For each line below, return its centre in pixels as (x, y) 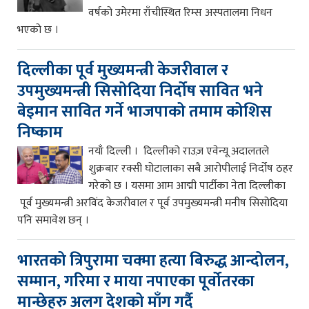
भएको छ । (38, 30)
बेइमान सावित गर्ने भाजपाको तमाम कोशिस (144, 111)
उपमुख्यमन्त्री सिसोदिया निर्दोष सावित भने (140, 91)
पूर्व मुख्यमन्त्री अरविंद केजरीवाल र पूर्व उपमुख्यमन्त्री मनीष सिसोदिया (152, 203)
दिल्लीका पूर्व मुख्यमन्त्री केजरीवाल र (123, 70)
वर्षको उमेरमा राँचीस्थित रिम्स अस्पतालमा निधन (180, 12)
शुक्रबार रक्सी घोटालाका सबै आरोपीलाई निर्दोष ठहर (191, 168)
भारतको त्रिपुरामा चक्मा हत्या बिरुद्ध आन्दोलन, (153, 260)
